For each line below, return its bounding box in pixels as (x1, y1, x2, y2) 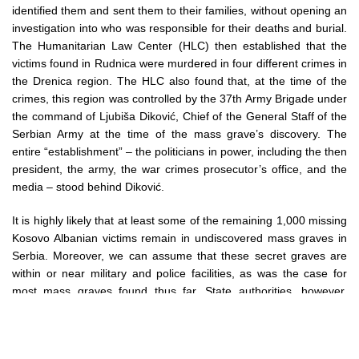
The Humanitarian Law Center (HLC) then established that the (12, 39, 347, 52)
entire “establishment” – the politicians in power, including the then (12, 145, 347, 158)
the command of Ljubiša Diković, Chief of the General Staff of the (12, 110, 347, 123)
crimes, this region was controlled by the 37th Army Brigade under (12, 92, 347, 105)
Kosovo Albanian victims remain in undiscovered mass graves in (12, 232, 347, 244)
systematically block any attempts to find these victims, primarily (12, 302, 347, 315)
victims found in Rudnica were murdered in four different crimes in (12, 57, 347, 70)
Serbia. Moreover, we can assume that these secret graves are (12, 249, 347, 262)
